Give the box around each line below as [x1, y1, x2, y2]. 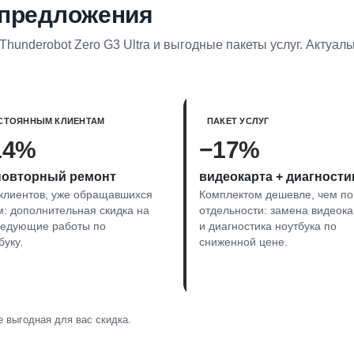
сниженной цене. [199, 235, 288, 248]
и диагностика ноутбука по [199, 220, 337, 232]
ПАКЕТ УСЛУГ [207, 115, 269, 126]
